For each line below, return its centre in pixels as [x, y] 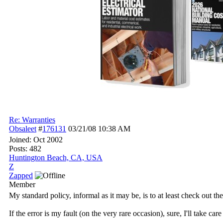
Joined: [21, 140]
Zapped [21, 175]
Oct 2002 [48, 140]
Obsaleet [23, 129]
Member [22, 184]
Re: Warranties [32, 120]
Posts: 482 [25, 149]
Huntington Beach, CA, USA [56, 158]
